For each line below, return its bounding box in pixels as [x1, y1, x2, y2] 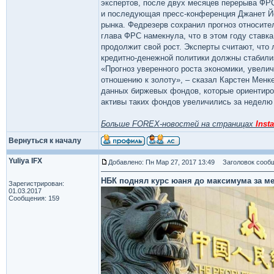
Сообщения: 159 [9, 194, 59, 202]
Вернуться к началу [9, 136, 81, 145]
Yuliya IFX [9, 157, 42, 165]
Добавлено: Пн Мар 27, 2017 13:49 [108, 158, 215, 166]
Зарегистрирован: [9, 180, 64, 187]
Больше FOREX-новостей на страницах [101, 119, 256, 128]
